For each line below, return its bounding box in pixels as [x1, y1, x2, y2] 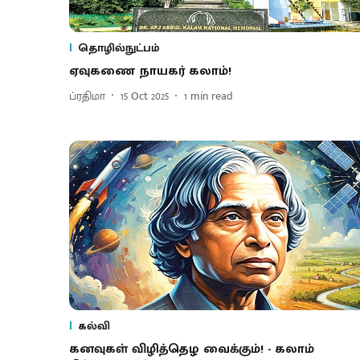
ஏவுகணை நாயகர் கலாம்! [69, 60, 231, 83]
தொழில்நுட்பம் [78, 39, 160, 58]
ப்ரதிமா [69, 86, 105, 105]
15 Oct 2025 [121, 86, 169, 105]
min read [190, 86, 233, 105]
